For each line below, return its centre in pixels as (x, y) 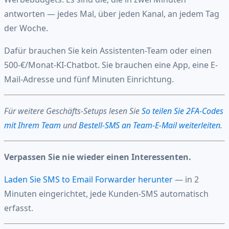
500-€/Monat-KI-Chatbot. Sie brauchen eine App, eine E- (111, 65)
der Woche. (26, 28)
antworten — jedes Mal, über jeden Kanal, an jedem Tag (112, 14)
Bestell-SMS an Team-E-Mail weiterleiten (150, 125)
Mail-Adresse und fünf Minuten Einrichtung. (89, 79)
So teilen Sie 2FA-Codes (182, 111)
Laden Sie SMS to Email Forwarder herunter (88, 179)
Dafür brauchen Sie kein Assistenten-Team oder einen (108, 50)
